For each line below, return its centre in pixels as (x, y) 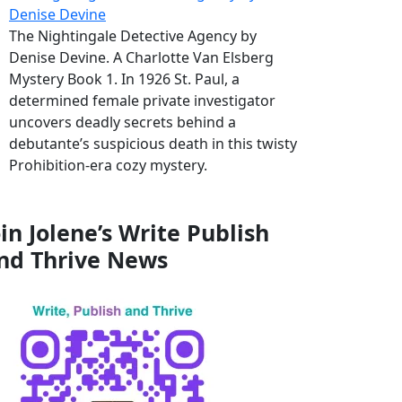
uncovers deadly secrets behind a (122, 122)
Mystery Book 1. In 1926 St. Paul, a (124, 79)
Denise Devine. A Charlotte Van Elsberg (141, 58)
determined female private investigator (142, 101)
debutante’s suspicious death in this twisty (153, 144)
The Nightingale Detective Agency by (133, 36)
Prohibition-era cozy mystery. (108, 166)
